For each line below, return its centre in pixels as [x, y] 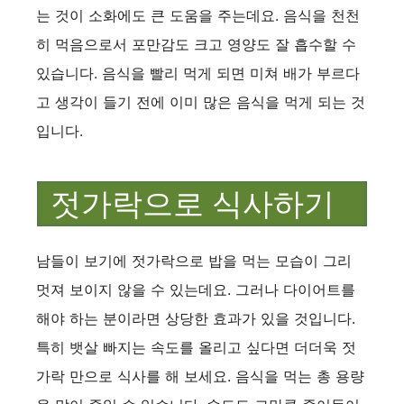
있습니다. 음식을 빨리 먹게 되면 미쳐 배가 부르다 [198, 73]
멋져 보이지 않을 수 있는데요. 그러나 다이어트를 [196, 289]
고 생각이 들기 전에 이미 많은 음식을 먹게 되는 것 [201, 102]
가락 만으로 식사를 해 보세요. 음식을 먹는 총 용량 [200, 376]
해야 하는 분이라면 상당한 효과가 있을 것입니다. [196, 318]
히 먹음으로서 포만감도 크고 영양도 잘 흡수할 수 [196, 45]
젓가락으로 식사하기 [193, 204]
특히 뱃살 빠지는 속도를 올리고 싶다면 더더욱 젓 [196, 347]
